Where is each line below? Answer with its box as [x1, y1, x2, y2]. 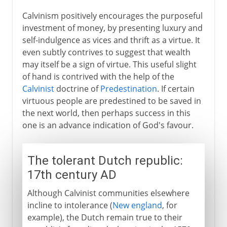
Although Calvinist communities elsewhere [27, 187, 190, 199]
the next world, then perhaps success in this [22, 107, 191, 119]
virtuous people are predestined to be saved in [22, 95, 201, 106]
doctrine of [54, 83, 100, 94]
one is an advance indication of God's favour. [22, 119, 194, 131]
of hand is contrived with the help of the [22, 70, 174, 82]
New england [112, 199, 162, 211]
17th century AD [27, 167, 117, 182]
